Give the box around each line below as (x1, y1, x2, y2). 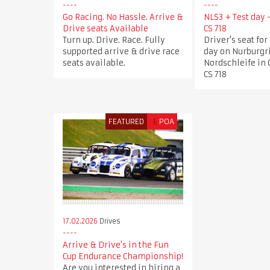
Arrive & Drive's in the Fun (62, 240, 169, 251)
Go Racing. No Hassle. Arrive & (62, 11, 183, 22)
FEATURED (108, 116, 145, 126)
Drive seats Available (62, 23, 148, 34)
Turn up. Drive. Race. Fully (62, 34, 165, 45)
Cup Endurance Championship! (62, 251, 183, 262)
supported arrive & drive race (62, 46, 180, 57)
